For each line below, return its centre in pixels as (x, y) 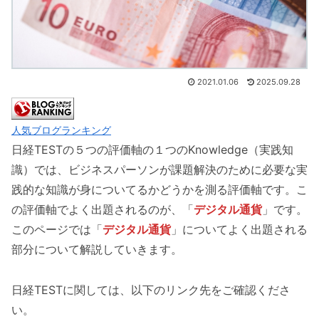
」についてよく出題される (239, 229)
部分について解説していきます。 (97, 249)
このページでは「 (57, 229)
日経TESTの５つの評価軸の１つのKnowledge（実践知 (152, 149)
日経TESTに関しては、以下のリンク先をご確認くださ (151, 289)
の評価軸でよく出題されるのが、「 (103, 209)
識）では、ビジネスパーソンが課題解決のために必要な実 (159, 169)
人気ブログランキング (61, 130)
